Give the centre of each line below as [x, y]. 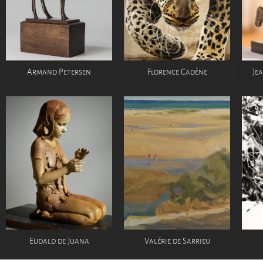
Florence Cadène [177, 72]
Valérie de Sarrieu [177, 241]
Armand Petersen [59, 72]
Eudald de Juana [59, 241]
